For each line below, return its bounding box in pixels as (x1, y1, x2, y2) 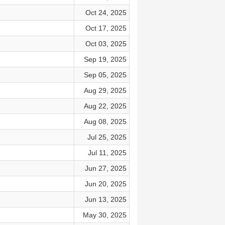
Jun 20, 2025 (84, 180, 127, 188)
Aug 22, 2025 (83, 102, 127, 110)
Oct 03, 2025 (85, 40, 127, 48)
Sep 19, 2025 (83, 55, 127, 63)
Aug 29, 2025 (83, 86, 127, 94)
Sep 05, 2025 (83, 71, 127, 79)
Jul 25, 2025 (87, 133, 127, 141)
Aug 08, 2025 (83, 118, 127, 126)
